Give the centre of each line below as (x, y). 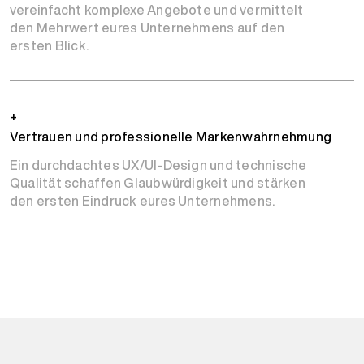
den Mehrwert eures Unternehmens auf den (147, 28)
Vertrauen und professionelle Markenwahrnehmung (171, 136)
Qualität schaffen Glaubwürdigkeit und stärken (158, 183)
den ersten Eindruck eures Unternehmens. (143, 201)
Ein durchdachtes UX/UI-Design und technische (158, 165)
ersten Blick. (50, 45)
